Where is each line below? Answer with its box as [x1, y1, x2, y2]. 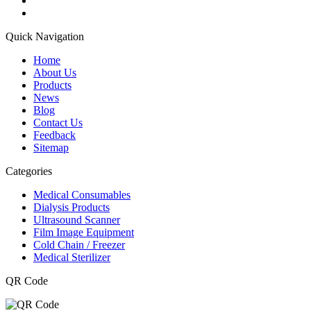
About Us [33, 66, 76, 78]
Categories [6, 165, 52, 177]
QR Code [6, 274, 48, 287]
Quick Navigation [6, 30, 84, 42]
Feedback [33, 128, 76, 141]
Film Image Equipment [33, 226, 134, 238]
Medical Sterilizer [33, 251, 110, 263]
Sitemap [33, 141, 69, 153]
